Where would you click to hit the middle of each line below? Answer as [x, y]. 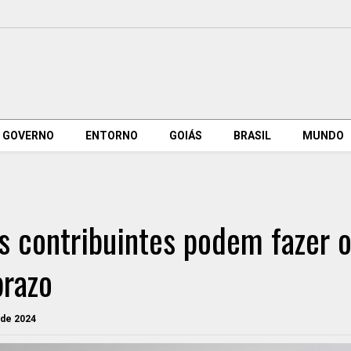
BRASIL [252, 136]
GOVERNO [28, 136]
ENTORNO [112, 136]
